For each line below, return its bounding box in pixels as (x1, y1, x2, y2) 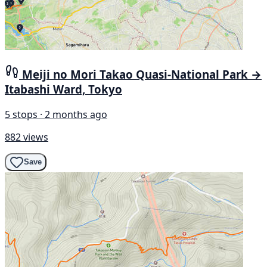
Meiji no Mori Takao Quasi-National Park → (22, 66, 262, 82)
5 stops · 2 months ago (5, 107, 107, 121)
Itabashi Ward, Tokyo (5, 81, 122, 97)
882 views (5, 130, 48, 144)
